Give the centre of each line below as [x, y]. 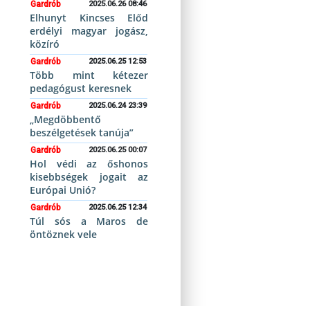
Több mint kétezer [89, 75]
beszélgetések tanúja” [82, 133]
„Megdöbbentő [66, 119]
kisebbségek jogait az [89, 177]
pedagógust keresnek [81, 88]
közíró [45, 44]
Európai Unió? [63, 190]
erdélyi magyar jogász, [89, 31]
